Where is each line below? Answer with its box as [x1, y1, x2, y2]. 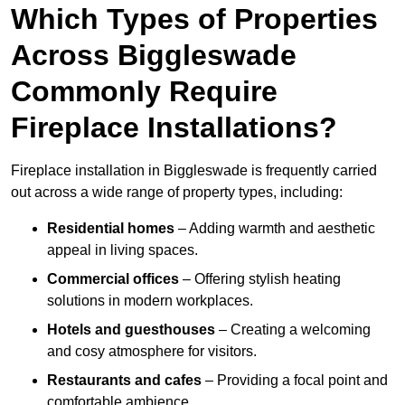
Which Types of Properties [11, 3, 378, 36]
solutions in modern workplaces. [47, 293, 253, 309]
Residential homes [47, 221, 174, 237]
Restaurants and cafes [47, 372, 202, 389]
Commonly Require [11, 75, 278, 108]
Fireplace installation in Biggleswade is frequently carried [11, 163, 377, 179]
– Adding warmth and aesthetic [174, 221, 375, 237]
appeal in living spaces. [47, 242, 198, 259]
